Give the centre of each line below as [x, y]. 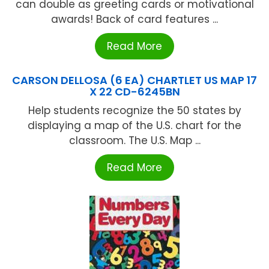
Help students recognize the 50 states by [134, 110]
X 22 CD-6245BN [134, 91]
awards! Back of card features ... [134, 19]
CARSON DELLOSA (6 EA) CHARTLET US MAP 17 [134, 80]
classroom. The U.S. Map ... [134, 140]
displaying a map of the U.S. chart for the [134, 125]
